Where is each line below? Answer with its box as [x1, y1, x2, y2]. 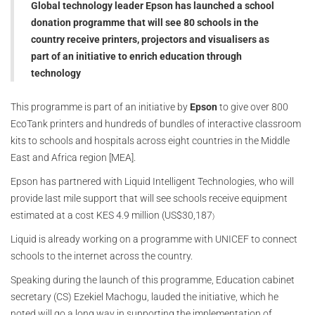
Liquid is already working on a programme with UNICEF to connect [11, 233, 297, 245]
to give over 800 [217, 101, 288, 113]
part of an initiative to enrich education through [31, 51, 242, 63]
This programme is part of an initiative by [11, 101, 190, 113]
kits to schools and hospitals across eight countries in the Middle [11, 135, 290, 147]
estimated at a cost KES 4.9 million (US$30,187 [11, 210, 212, 221]
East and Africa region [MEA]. [11, 152, 136, 164]
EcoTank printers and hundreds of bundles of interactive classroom [11, 118, 301, 130]
